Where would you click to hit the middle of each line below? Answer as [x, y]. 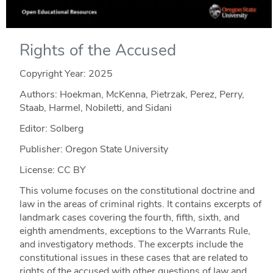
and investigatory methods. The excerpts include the [131, 244]
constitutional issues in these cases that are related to [133, 257]
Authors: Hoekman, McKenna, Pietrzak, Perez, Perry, [132, 94]
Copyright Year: [54, 73]
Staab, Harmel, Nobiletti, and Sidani [95, 108]
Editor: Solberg [51, 128]
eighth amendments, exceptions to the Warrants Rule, [135, 231]
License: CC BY [52, 170]
